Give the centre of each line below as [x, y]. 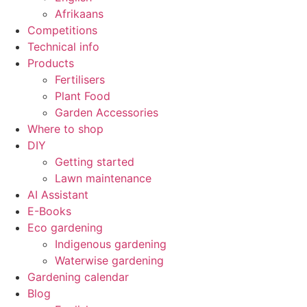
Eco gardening [65, 228]
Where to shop [65, 129]
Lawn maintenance [103, 178]
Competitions [62, 30]
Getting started [95, 162]
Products [51, 63]
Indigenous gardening [111, 244]
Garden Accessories [107, 112]
